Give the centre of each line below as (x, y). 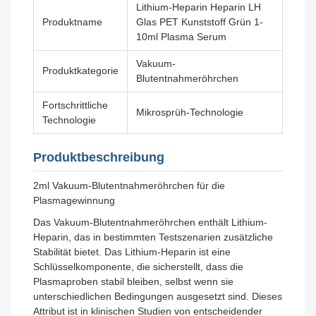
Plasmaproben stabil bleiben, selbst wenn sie (133, 282)
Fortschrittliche (75, 105)
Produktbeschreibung (99, 158)
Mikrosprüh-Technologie (190, 113)
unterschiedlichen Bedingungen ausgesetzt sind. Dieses (158, 297)
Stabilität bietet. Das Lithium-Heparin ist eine (132, 252)
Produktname (72, 22)
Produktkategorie (80, 71)
